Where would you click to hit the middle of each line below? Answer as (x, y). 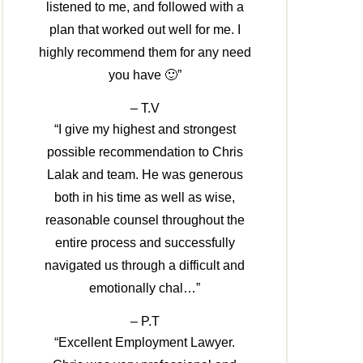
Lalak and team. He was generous (145, 175)
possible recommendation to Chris (145, 152)
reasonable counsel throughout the (145, 220)
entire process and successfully (145, 243)
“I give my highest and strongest (145, 130)
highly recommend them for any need (145, 53)
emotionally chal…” (145, 288)
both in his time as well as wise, (145, 198)
